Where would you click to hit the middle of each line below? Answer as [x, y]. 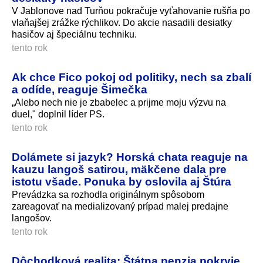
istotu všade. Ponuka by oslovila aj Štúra [122, 181]
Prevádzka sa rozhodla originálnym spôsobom [108, 194]
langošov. [32, 218]
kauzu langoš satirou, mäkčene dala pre [119, 169]
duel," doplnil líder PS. [58, 114]
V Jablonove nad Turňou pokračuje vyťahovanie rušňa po [131, 11]
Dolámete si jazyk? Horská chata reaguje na [130, 156]
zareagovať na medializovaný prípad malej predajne [120, 206]
